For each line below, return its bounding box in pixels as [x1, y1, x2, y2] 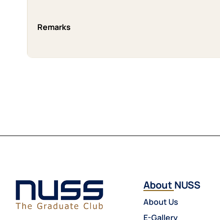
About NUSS [143, 178, 200, 192]
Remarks [37, 22, 71, 33]
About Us [143, 196, 178, 207]
